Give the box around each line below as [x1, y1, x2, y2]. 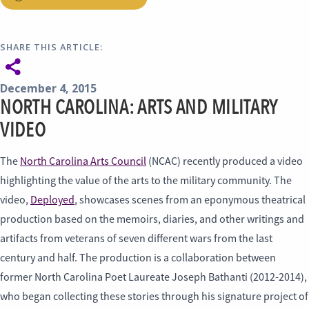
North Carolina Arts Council [20, 154, 146, 168]
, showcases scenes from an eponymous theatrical [74, 193, 306, 207]
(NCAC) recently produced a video [146, 154, 303, 168]
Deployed [30, 193, 74, 207]
